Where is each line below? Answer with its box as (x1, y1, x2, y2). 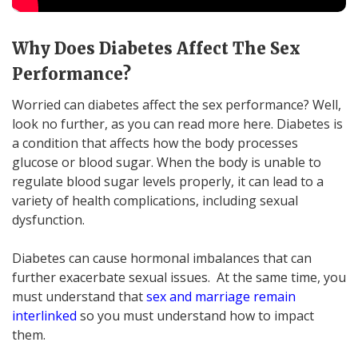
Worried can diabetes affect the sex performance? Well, (12, 95, 341, 113)
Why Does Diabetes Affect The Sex (12, 38, 300, 58)
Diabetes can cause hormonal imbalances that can (12, 249, 312, 267)
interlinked (12, 306, 77, 324)
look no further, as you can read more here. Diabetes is (12, 114, 343, 133)
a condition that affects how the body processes (12, 133, 298, 152)
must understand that (12, 287, 146, 305)
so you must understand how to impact (77, 306, 314, 324)
